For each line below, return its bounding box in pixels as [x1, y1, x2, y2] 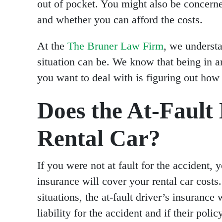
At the [37, 40, 67, 53]
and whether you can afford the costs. [37, 13, 203, 26]
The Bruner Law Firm [67, 40, 164, 53]
